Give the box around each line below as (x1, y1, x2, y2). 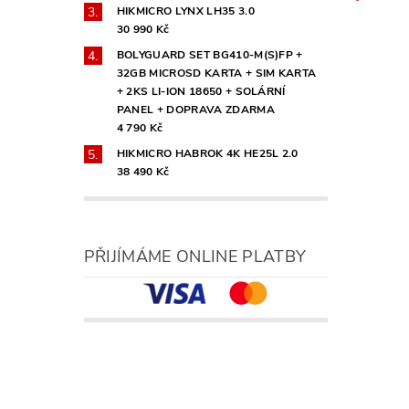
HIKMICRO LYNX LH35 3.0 (116, 3, 255, 18)
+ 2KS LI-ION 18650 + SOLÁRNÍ (116, 83, 286, 99)
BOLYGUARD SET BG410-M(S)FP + (116, 47, 303, 62)
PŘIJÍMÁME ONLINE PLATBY (83, 245, 307, 267)
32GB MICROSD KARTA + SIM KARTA (116, 65, 317, 80)
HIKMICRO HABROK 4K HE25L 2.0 (116, 145, 299, 161)
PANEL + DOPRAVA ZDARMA (116, 101, 275, 117)
